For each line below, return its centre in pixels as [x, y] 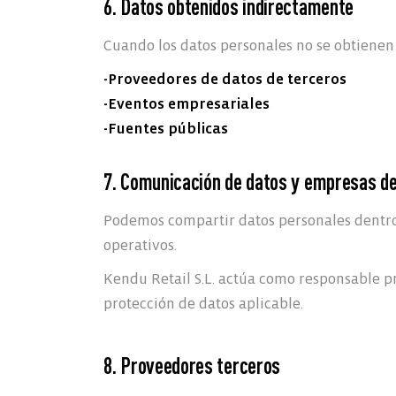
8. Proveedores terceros [192, 365]
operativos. [140, 245]
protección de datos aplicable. [203, 304]
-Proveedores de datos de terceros [225, 79]
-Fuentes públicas [166, 129]
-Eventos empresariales [187, 104]
